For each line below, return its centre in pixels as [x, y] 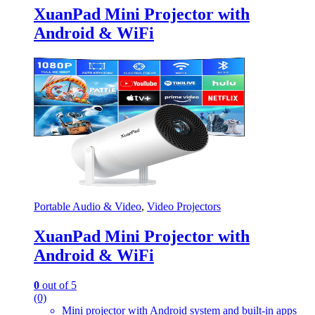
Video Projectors [184, 207]
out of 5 [58, 285]
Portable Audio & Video [88, 207]
